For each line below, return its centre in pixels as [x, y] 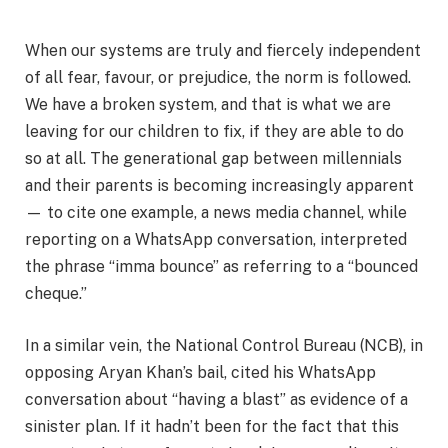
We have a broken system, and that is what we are [208, 105]
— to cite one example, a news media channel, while [216, 213]
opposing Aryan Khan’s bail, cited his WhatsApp [200, 372]
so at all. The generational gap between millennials [213, 159]
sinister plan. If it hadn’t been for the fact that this [212, 426]
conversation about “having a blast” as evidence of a [216, 399]
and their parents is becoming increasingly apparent [219, 186]
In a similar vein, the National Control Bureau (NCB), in [224, 345]
